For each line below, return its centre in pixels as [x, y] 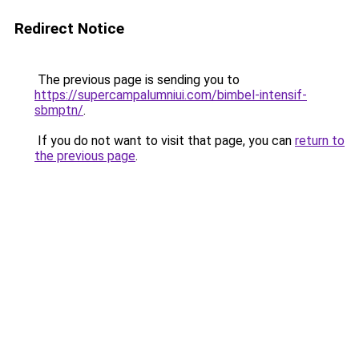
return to [320, 141]
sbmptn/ [59, 110]
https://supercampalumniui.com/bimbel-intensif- [171, 95]
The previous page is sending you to [137, 80]
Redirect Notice [69, 28]
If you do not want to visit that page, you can [165, 141]
